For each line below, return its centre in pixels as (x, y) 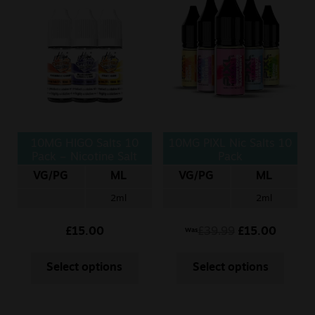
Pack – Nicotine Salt (85, 157)
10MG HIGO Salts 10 (84, 144)
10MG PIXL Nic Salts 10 (231, 144)
